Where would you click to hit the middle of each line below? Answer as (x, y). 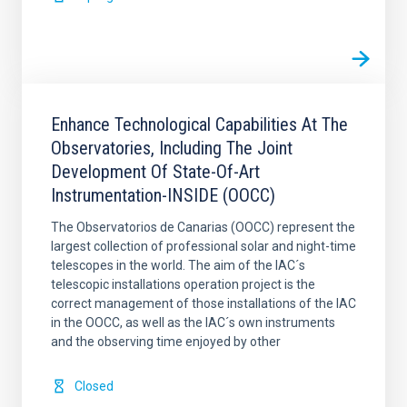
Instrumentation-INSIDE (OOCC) (163, 195)
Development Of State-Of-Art (155, 171)
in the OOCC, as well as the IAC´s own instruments (193, 322)
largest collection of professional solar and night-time (203, 246)
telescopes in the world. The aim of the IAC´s (178, 265)
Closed (94, 386)
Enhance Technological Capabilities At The (199, 124)
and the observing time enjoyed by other (166, 341)
